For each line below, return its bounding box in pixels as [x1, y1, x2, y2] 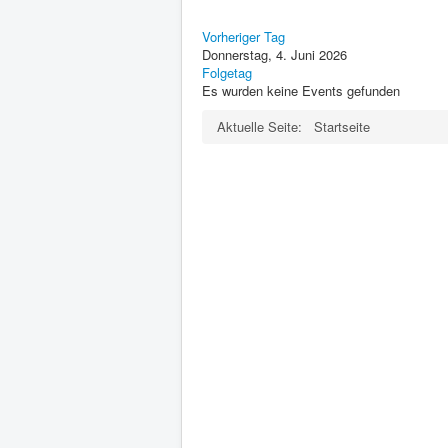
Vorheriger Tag [202, 26, 285, 46]
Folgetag [202, 62, 252, 82]
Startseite [314, 116, 370, 136]
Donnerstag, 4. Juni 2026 [202, 44, 347, 64]
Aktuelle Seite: [217, 116, 310, 136]
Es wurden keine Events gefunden [202, 80, 400, 100]
